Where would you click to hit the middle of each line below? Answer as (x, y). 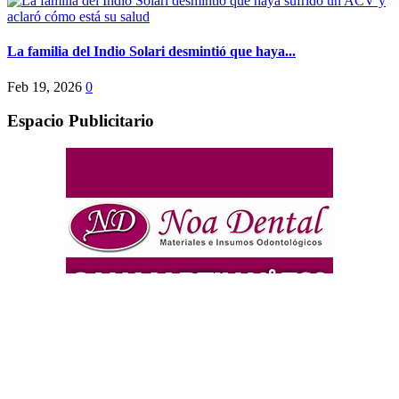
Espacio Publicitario (81, 121)
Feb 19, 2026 (45, 86)
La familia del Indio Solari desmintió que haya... (151, 52)
